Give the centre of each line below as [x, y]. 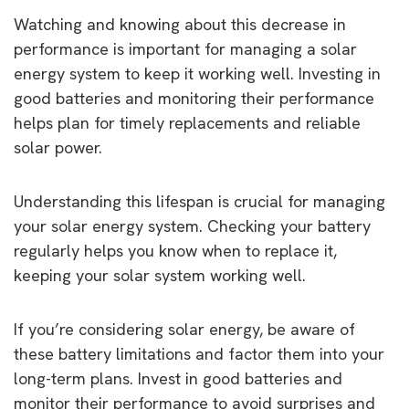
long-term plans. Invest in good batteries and [178, 378]
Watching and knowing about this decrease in [180, 24]
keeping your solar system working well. [160, 275]
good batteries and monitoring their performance [194, 98]
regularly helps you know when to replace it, [175, 250]
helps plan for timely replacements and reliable [187, 122]
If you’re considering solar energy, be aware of [184, 329]
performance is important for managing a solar [185, 48]
